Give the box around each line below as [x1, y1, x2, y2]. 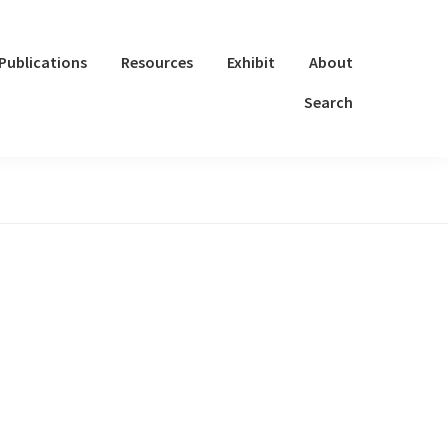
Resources [121, 52, 193, 72]
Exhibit [227, 52, 275, 72]
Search [304, 92, 353, 112]
